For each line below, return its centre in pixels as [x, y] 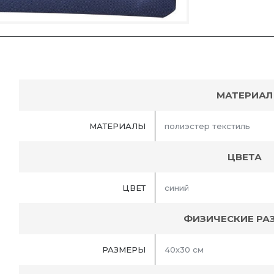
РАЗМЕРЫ [124, 249]
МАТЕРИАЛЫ [117, 126]
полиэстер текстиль [207, 126]
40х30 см [184, 249]
